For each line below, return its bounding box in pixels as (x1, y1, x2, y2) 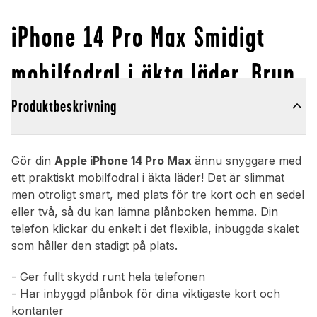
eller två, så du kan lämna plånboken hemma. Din (11, 204, 278, 219)
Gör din (11, 154, 54, 168)
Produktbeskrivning (11, 97, 117, 116)
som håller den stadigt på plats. (11, 238, 178, 253)
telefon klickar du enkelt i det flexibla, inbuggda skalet (11, 221, 299, 236)
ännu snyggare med (195, 154, 301, 168)
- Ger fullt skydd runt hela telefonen (11, 270, 205, 284)
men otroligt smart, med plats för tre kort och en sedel (11, 188, 304, 202)
